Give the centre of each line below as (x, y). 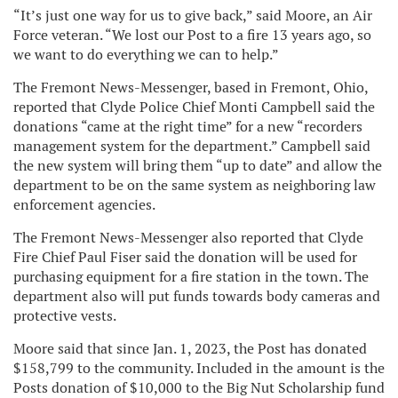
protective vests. (65, 315)
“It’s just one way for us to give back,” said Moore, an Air (193, 15)
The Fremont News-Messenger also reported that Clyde (188, 237)
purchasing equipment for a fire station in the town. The (191, 276)
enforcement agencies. (84, 204)
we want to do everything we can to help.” (146, 54)
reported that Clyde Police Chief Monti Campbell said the (194, 107)
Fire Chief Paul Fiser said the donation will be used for (185, 257)
